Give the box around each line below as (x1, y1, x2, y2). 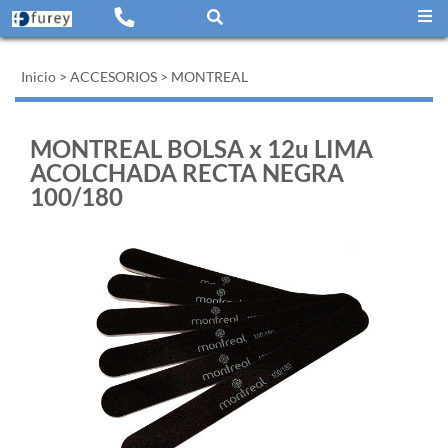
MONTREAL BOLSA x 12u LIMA (30, 134, 373, 163)
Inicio (21, 68, 56, 85)
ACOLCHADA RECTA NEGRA (30, 158, 344, 187)
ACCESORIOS (70, 68, 157, 85)
